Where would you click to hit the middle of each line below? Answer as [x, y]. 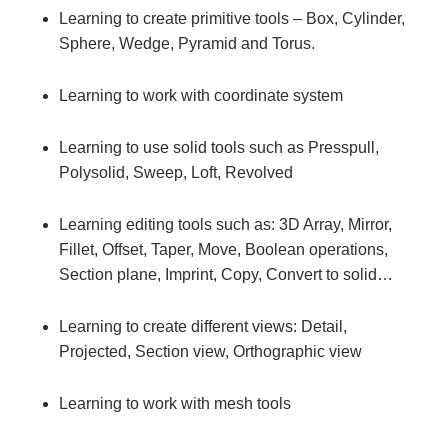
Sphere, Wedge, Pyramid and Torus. [187, 43]
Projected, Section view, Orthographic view [210, 351]
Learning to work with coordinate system [201, 95]
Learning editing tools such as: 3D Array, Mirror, [225, 224]
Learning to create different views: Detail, [203, 326]
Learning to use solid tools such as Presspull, [219, 147]
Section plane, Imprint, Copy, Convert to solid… [226, 274]
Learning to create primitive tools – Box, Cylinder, [232, 18]
